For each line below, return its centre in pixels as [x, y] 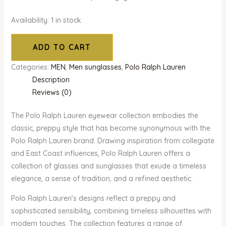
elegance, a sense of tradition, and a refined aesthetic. [102, 179]
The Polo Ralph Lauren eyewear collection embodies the [104, 116]
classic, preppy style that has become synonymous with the [110, 128]
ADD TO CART [62, 48]
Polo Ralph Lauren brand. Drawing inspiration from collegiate [112, 141]
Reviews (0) [52, 93]
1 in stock [66, 20]
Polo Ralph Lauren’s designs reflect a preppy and [93, 199]
